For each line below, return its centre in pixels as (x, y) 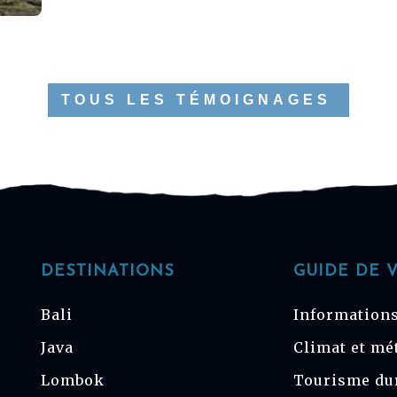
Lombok (73, 380)
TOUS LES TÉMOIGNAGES (196, 100)
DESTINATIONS (108, 271)
